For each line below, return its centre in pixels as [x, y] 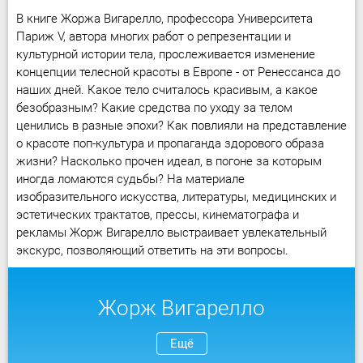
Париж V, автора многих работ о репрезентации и [154, 36]
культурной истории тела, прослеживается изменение [166, 54]
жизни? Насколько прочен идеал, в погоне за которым [169, 161]
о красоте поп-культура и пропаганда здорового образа [170, 143]
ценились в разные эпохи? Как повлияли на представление [181, 126]
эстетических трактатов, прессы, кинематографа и [158, 215]
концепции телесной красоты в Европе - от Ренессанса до [178, 72]
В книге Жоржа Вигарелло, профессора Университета [164, 19]
